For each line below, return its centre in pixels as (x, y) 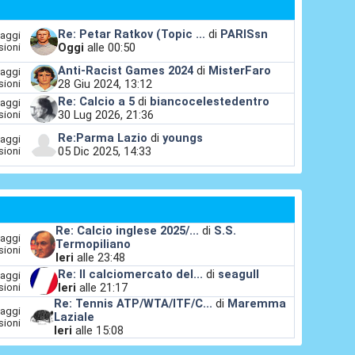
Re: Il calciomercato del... (130, 274)
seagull (238, 274)
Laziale (74, 317)
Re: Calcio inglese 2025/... (127, 230)
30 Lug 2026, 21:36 (105, 115)
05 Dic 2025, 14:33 (104, 152)
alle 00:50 (109, 48)
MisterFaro (239, 71)
